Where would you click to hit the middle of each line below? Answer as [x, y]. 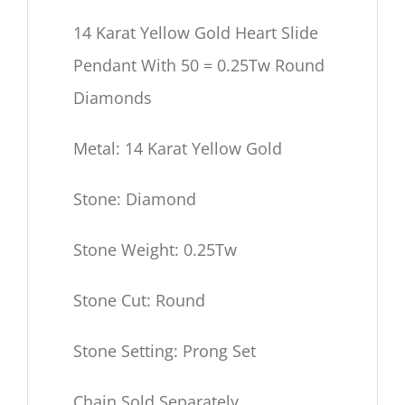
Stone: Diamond [135, 199]
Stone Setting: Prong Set [165, 351]
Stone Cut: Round [140, 301]
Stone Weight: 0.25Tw [155, 250]
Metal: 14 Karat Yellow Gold [178, 149]
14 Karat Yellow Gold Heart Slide [196, 33]
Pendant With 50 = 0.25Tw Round [199, 66]
